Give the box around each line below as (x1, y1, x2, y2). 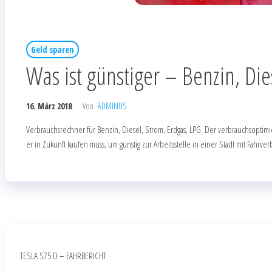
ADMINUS (98, 100, 126, 112)
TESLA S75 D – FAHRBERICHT (20, 250, 106, 262)
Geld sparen (31, 44, 74, 56)
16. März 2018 (26, 100, 72, 112)
